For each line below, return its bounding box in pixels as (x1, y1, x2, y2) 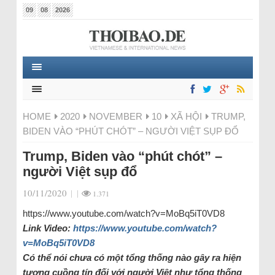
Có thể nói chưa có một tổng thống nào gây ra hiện (22, 252, 241, 263)
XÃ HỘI (170, 111, 202, 122)
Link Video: (22, 223, 73, 233)
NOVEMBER (88, 111, 142, 122)
